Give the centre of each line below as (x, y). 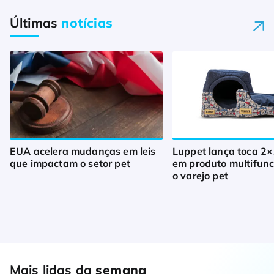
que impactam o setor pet (70, 163)
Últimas (36, 22)
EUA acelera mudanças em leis (83, 151)
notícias (87, 22)
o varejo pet (200, 175)
